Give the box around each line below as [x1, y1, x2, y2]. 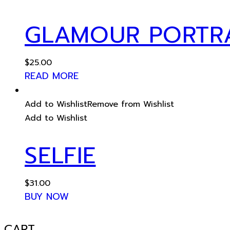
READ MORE [25, 69, 79, 84]
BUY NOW [25, 189, 69, 204]
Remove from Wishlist [87, 98, 174, 111]
